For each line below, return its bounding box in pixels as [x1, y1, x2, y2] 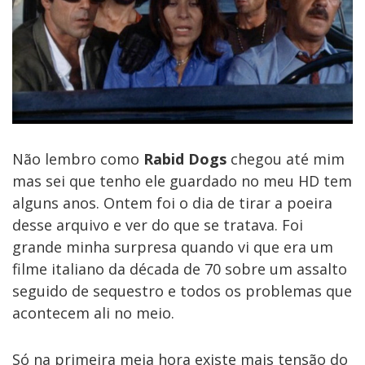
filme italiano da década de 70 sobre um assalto [12, 258, 347, 279]
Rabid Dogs [143, 148, 226, 169]
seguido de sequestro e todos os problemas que [12, 280, 352, 301]
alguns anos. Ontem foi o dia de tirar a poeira [12, 192, 332, 213]
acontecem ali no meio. [12, 302, 174, 323]
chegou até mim [226, 148, 345, 169]
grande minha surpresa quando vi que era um [12, 236, 333, 257]
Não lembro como [12, 148, 143, 169]
